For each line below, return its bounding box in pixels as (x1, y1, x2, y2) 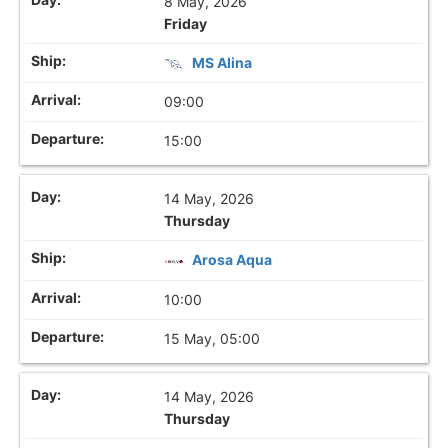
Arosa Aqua (192, 251, 273, 269)
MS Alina (192, 54, 253, 72)
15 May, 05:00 (164, 329, 261, 347)
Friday (164, 15, 208, 33)
